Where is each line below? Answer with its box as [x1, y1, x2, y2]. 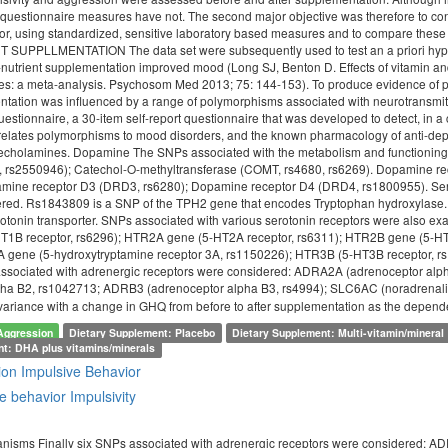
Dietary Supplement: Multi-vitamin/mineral [232, 325, 445, 341]
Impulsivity [70, 386, 136, 407]
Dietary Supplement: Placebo [69, 325, 216, 341]
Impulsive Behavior [21, 361, 141, 382]
